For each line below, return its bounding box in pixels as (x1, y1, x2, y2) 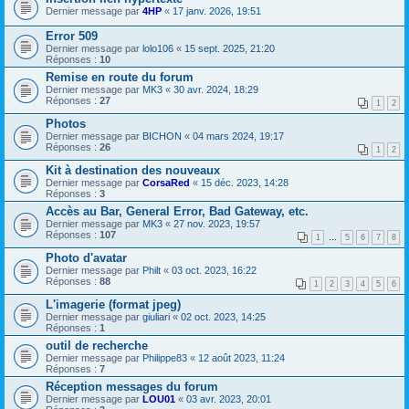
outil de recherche (46, 339, 148, 352)
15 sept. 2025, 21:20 (184, 43, 275, 54)
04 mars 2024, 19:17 (193, 131, 284, 142)
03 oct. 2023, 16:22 (172, 265, 257, 276)
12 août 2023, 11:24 (198, 352, 285, 363)
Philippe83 (142, 352, 187, 363)
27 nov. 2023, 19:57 (173, 218, 260, 229)
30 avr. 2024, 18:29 (173, 84, 258, 95)
